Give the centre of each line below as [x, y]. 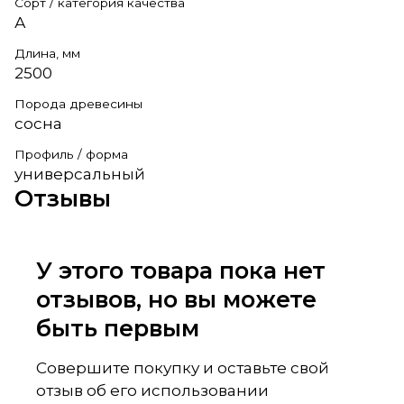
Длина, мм [47, 53]
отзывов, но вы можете [176, 298]
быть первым [118, 327]
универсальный [80, 174]
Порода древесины [78, 103]
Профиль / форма [71, 154]
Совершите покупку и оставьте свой [183, 367]
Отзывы [63, 197]
